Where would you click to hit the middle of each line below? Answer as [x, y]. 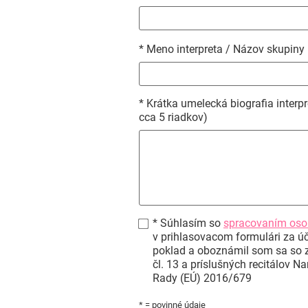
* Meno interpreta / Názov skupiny [222, 49]
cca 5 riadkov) [173, 117]
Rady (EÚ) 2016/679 [202, 278]
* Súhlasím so [188, 223]
